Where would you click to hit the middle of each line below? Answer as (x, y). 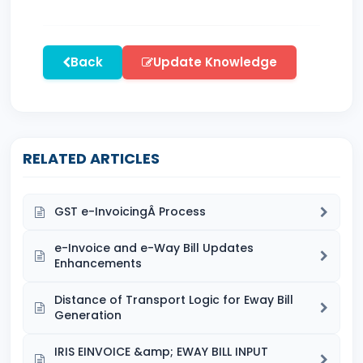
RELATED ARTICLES (91, 158)
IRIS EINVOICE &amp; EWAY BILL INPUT (161, 352)
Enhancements (98, 263)
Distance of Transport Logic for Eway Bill (174, 300)
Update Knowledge (215, 62)
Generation (88, 315)
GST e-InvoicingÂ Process (130, 211)
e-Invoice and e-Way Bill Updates (154, 248)
